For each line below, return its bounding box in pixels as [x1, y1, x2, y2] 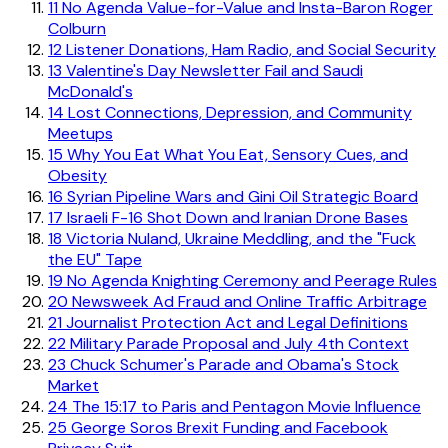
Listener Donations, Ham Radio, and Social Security [62, 38, 436, 60]
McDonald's [48, 80, 133, 102]
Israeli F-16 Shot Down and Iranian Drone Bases [63, 206, 408, 228]
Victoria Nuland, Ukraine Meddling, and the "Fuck [62, 227, 416, 249]
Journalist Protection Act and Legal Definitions [62, 311, 408, 333]
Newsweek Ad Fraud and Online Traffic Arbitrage [68, 290, 427, 312]
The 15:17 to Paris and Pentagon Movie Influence [68, 395, 421, 417]
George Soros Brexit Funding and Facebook [67, 416, 388, 438]
